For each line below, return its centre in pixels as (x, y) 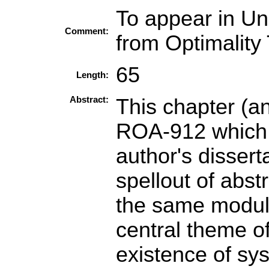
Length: (92, 75)
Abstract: (89, 100)
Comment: (87, 31)
